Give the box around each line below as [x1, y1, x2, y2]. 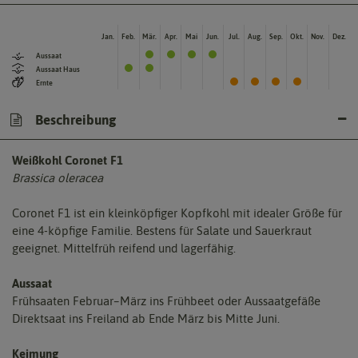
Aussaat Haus [36, 65, 80, 74]
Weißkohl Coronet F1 [12, 153, 123, 168]
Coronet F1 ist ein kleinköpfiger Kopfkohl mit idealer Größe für [12, 206, 342, 221]
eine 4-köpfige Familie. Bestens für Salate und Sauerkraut [12, 224, 312, 238]
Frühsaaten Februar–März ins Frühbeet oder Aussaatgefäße [12, 294, 320, 308]
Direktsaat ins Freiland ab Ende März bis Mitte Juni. [12, 312, 280, 326]
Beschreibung [32, 112, 116, 129]
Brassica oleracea [12, 171, 103, 185]
